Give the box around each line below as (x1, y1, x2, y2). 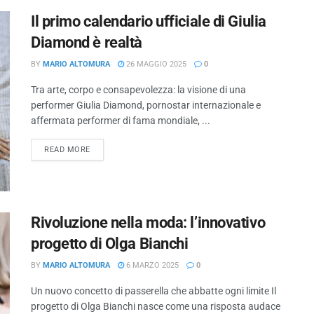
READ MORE (44, 144, 90, 154)
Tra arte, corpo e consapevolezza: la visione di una (31, 83, 246, 95)
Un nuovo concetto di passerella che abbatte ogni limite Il (31, 285, 276, 297)
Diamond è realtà (31, 33, 142, 51)
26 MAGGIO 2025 (124, 59, 186, 69)
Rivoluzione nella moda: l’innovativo (31, 214, 266, 232)
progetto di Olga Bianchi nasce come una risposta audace (31, 301, 280, 313)
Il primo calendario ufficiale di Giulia (31, 12, 266, 30)
